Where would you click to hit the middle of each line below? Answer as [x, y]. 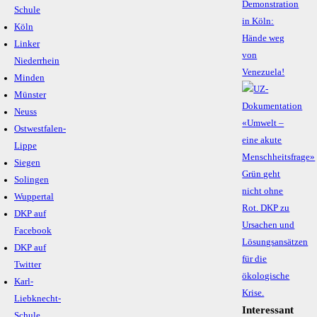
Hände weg [264, 39]
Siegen [27, 163]
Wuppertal [34, 197]
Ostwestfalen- [40, 129]
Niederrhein [37, 61]
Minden [29, 78]
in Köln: [258, 22]
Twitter [28, 265]
